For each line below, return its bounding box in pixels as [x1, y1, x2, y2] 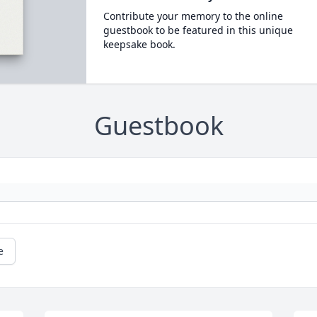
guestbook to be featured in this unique [103, 23, 293, 37]
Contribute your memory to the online [103, 9, 283, 23]
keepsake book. [103, 38, 175, 51]
